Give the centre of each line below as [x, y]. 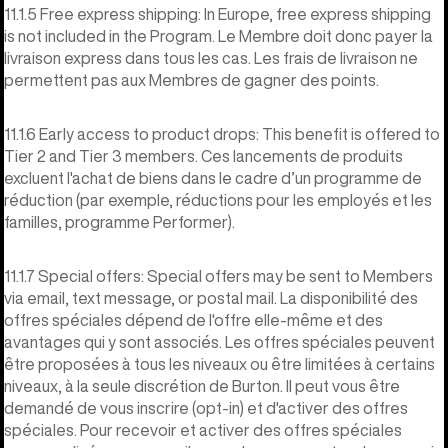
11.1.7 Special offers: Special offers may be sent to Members [218, 275]
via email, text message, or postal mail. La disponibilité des [211, 297]
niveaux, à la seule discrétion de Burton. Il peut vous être [202, 385]
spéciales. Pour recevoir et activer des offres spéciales [203, 429]
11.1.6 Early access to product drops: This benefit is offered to [222, 133]
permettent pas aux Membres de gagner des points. [191, 79]
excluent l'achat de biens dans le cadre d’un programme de [213, 177]
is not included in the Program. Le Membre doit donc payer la [218, 35]
